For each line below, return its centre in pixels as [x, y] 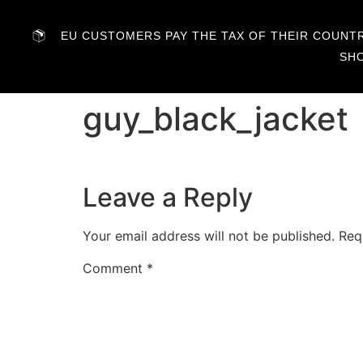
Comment [115, 269]
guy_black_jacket [216, 119]
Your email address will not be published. [209, 236]
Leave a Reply [168, 198]
